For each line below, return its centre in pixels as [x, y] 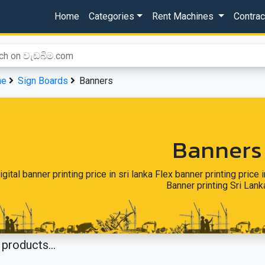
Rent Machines [184, 16]
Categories [112, 16]
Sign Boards [43, 81]
